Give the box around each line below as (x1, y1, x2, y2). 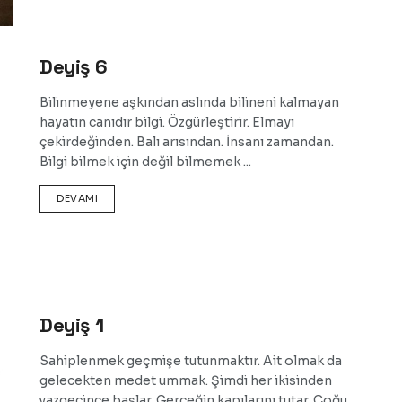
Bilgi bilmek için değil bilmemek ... (39, 153, 251, 170)
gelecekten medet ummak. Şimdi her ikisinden (39, 371, 332, 389)
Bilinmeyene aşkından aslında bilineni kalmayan (39, 94, 339, 111)
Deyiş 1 (39, 311, 104, 337)
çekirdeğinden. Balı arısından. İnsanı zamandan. (39, 134, 334, 151)
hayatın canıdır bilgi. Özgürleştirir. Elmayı (39, 114, 294, 131)
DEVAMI (57, 192, 99, 205)
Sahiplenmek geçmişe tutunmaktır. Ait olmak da (39, 352, 342, 369)
